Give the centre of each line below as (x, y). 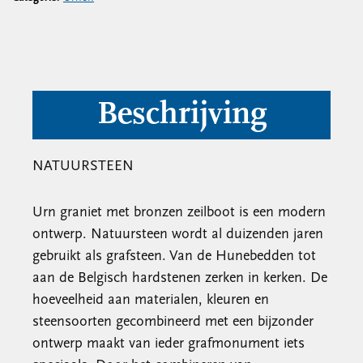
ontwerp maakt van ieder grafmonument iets (169, 344)
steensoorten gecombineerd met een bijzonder (173, 322)
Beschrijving (181, 115)
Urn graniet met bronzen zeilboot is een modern (179, 213)
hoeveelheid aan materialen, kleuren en (151, 300)
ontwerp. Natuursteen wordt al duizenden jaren (178, 235)
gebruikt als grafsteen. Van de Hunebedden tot (174, 256)
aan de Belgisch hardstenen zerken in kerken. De (180, 278)
